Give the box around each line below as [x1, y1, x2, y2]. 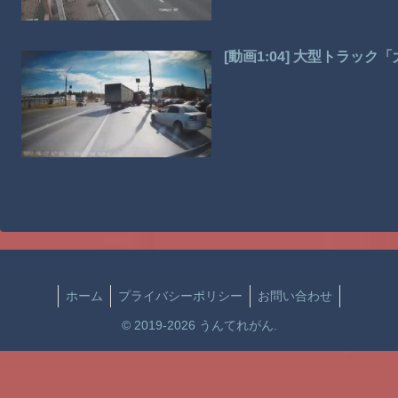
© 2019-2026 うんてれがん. [121, 317, 277, 332]
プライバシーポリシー [118, 288, 243, 303]
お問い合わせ [258, 288, 332, 303]
